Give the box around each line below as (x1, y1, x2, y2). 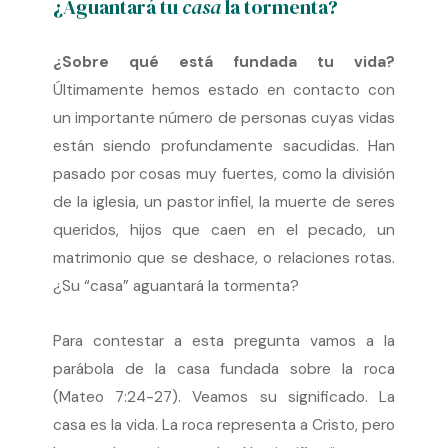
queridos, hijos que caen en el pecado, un (52, 219, 396, 240)
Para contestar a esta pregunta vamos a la (52, 330, 396, 351)
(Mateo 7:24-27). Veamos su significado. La (52, 386, 396, 407)
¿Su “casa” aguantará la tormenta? (52, 275, 299, 296)
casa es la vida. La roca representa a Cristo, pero (52, 414, 396, 435)
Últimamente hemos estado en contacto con (52, 79, 396, 100)
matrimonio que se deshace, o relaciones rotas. (52, 247, 396, 268)
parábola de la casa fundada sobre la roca (52, 358, 396, 379)
